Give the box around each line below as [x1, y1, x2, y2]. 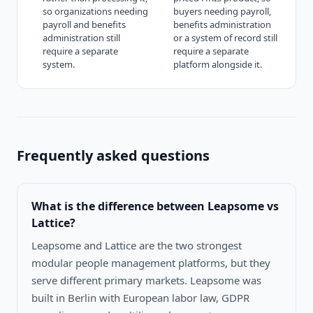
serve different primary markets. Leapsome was [31, 272, 261, 287]
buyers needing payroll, [173, 4, 271, 17]
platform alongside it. [173, 57, 262, 71]
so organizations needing [43, 4, 148, 17]
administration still [43, 31, 120, 44]
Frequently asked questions [17, 145, 210, 165]
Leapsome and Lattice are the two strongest [31, 238, 242, 252]
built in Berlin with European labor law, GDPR [31, 290, 249, 305]
